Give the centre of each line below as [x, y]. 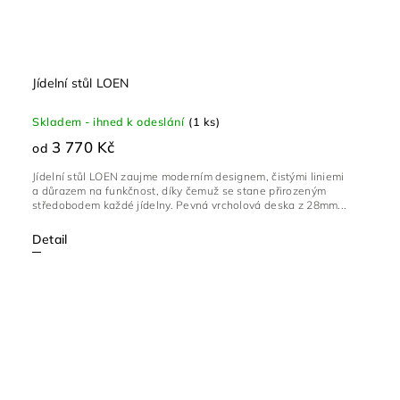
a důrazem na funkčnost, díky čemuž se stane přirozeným [179, 191]
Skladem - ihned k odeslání [108, 122]
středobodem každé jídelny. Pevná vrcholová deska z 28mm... [190, 205]
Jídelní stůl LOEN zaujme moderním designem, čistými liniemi [188, 177]
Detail [50, 240]
